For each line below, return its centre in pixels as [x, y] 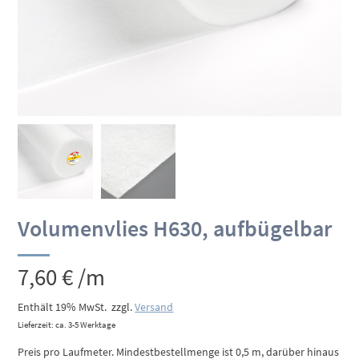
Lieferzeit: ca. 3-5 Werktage [67, 324]
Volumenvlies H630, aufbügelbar [175, 228]
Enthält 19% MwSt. [63, 307]
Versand [154, 307]
